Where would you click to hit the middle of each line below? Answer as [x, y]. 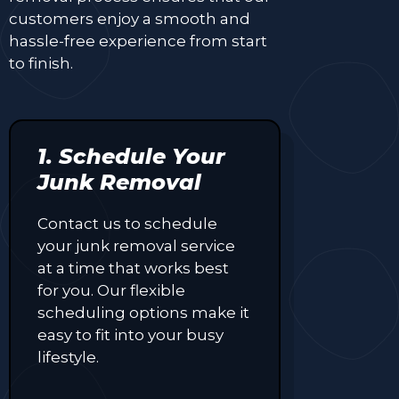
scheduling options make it [143, 312]
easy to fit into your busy [130, 334]
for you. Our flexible [111, 290]
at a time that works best [133, 268]
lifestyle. [68, 357]
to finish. [41, 63]
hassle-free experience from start [138, 41]
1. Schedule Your [131, 156]
